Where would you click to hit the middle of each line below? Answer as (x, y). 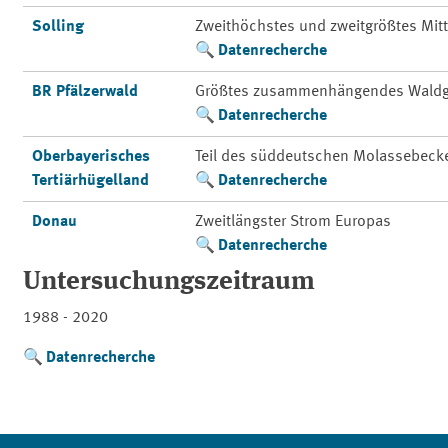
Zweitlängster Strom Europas (293, 222)
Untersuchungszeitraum (168, 282)
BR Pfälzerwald (85, 92)
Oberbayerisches (91, 157)
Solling (58, 27)
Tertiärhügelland (91, 181)
